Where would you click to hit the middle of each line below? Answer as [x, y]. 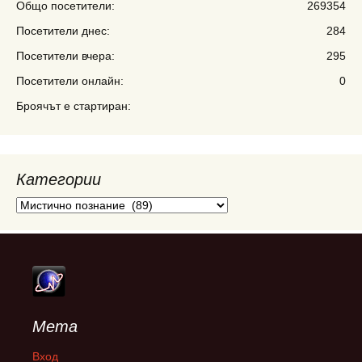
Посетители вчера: [65, 56]
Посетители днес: [63, 31]
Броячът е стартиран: [74, 106]
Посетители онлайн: [70, 81]
